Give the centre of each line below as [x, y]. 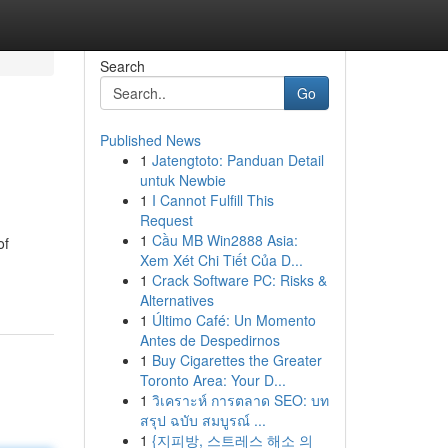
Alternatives [176, 300]
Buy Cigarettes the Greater [236, 360]
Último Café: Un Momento [233, 320]
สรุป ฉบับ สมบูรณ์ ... [202, 420]
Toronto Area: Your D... [212, 380]
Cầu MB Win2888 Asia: [224, 240]
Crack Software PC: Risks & [239, 280]
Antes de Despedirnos [209, 340]
